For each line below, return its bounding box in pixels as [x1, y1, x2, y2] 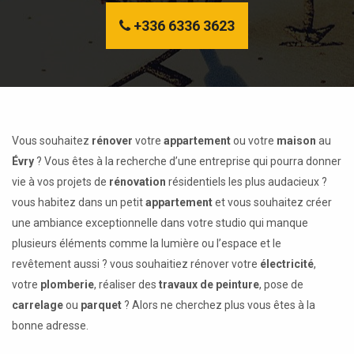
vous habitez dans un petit [12, 195, 145, 209]
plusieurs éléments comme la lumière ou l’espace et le [12, 236, 281, 250]
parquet [81, 298, 122, 311]
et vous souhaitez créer [213, 195, 332, 209]
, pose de [259, 277, 303, 291]
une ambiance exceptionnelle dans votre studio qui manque [12, 216, 308, 229]
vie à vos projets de [12, 175, 109, 188]
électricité [260, 257, 314, 270]
